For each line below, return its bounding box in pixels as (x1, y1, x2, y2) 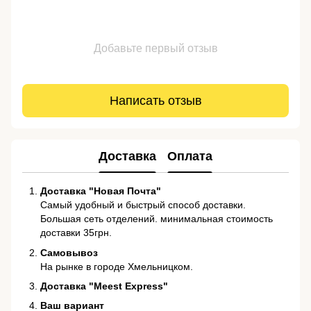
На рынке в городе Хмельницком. (40, 260, 193, 272)
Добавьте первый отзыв (93, 42, 218, 55)
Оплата (167, 149, 212, 163)
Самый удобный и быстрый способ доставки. (40, 199, 246, 211)
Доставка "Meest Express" (40, 280, 168, 292)
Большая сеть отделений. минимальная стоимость (40, 213, 273, 225)
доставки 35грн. (40, 227, 112, 239)
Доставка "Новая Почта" (40, 185, 161, 197)
